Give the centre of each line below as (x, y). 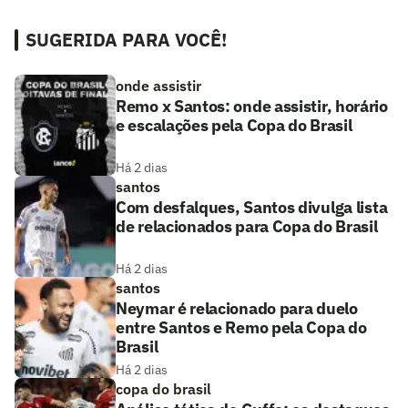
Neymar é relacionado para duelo (237, 309)
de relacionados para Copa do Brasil (247, 227)
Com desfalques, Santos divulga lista (252, 208)
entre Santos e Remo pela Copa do (241, 328)
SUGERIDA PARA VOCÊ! (126, 40)
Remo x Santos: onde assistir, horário (252, 107)
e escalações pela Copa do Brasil (234, 126)
